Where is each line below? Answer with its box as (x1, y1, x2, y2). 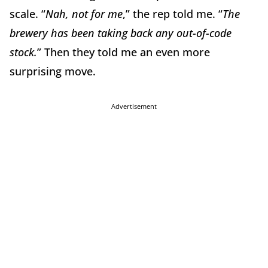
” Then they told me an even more (37, 44, 210, 59)
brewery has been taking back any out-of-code (10, 25, 232, 40)
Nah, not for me (45, 6, 123, 21)
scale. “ (10, 6, 45, 21)
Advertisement (111, 101, 157, 111)
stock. (10, 44, 37, 59)
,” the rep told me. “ (123, 6, 223, 21)
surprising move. (10, 63, 96, 78)
